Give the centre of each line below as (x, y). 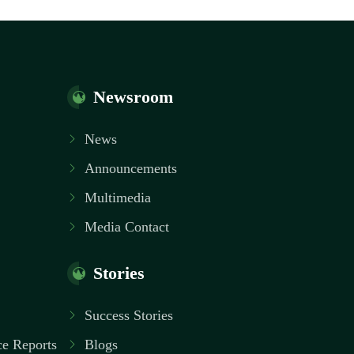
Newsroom (133, 97)
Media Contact (127, 227)
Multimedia (118, 198)
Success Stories (129, 316)
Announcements (131, 169)
